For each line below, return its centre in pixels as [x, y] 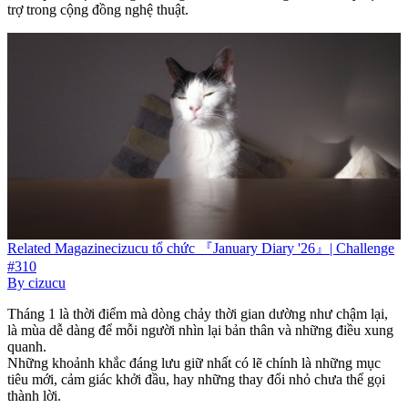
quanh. [27, 347]
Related [29, 249]
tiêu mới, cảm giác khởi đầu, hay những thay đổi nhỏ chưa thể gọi [196, 380]
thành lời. [34, 396]
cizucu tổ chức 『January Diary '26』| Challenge [253, 249]
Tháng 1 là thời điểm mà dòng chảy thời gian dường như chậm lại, [198, 314]
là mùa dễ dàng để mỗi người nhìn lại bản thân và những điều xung [200, 331]
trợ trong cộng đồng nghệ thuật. [98, 10]
